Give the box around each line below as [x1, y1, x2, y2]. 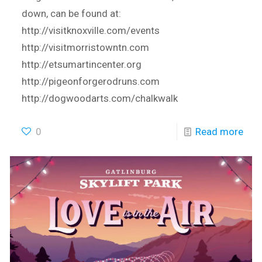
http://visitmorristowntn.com [22, 41, 150, 53]
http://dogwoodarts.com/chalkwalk [22, 92, 178, 104]
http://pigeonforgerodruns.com [22, 75, 160, 87]
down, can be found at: [22, 7, 122, 19]
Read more [195, 125, 243, 137]
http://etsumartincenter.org [22, 58, 142, 70]
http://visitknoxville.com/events [22, 24, 160, 36]
